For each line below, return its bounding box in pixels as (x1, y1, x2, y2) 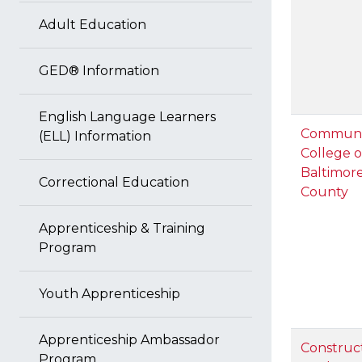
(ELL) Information (39, 128, 151, 144)
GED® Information (39, 63, 159, 78)
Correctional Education (39, 175, 189, 190)
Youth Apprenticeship (39, 286, 180, 301)
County (301, 184, 348, 200)
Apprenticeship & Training (39, 221, 205, 236)
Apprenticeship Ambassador (39, 332, 220, 347)
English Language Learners (39, 109, 216, 124)
